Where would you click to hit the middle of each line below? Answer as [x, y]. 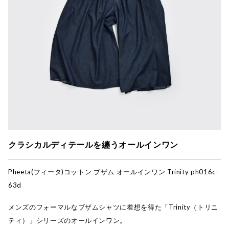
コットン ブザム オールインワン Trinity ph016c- [141, 171]
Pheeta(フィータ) [36, 171]
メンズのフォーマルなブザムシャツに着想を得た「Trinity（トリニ [113, 207]
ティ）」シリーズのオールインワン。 [68, 221]
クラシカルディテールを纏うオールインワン [93, 144]
